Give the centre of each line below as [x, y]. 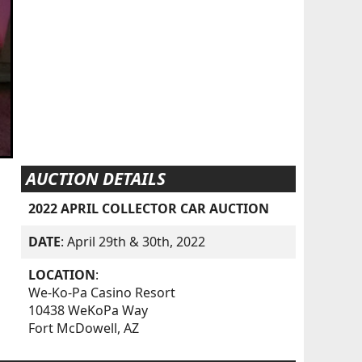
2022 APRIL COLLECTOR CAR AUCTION [149, 209]
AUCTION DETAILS [95, 179]
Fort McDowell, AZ [84, 328]
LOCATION [62, 275]
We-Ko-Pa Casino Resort [102, 293]
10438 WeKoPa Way [88, 311]
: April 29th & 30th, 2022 [133, 242]
